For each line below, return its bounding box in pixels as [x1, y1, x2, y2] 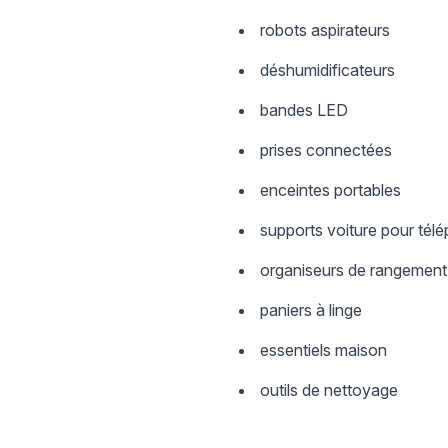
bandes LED [260, 100, 348, 120]
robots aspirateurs [260, 20, 390, 40]
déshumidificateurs [260, 60, 395, 80]
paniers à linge [260, 300, 362, 320]
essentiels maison [260, 340, 387, 360]
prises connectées [260, 140, 392, 160]
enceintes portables [260, 180, 401, 200]
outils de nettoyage [260, 380, 398, 400]
